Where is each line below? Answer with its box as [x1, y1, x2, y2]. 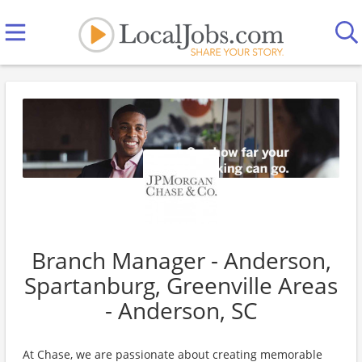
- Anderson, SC [104, 295, 258, 326]
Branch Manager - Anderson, [31, 245, 331, 276]
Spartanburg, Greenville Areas [24, 270, 338, 301]
